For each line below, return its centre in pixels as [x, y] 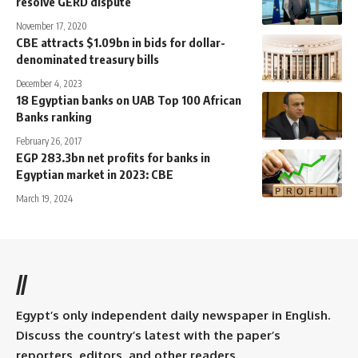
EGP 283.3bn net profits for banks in [113, 158]
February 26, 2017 [49, 141]
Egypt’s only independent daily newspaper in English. [173, 316]
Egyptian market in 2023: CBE [95, 175]
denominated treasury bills [88, 60]
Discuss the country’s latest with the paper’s [148, 336]
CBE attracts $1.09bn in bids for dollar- [121, 43]
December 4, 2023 [49, 84]
